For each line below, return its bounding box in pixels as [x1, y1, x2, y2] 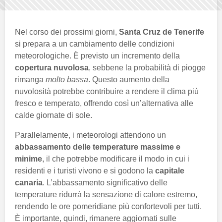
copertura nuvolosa [15, 63, 89, 72]
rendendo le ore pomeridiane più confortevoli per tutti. [15, 202, 202, 211]
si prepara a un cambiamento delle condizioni [15, 39, 174, 48]
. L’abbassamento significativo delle [43, 178, 167, 187]
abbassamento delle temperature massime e [15, 142, 180, 151]
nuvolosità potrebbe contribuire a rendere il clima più [15, 87, 199, 96]
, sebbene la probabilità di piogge [89, 63, 206, 72]
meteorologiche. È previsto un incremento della [15, 51, 180, 60]
